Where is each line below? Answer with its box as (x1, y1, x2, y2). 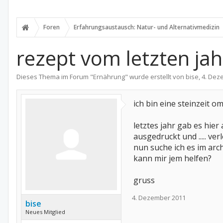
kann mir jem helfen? (133, 153, 212, 164)
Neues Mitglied (25, 208, 65, 216)
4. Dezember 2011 (132, 193, 186, 202)
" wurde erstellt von (125, 72, 186, 81)
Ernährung (93, 72, 125, 81)
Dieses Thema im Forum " (16, 72, 93, 81)
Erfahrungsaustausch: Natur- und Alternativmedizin (74, 23, 220, 31)
